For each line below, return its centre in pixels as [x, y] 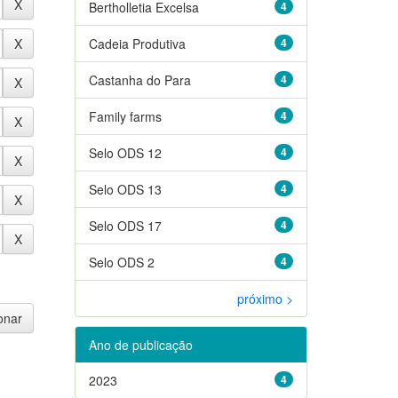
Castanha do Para [139, 80]
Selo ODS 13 [125, 189]
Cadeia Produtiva [137, 43]
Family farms [125, 116]
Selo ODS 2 [121, 262]
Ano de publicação [140, 344]
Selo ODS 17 [125, 225]
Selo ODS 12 [125, 152]
